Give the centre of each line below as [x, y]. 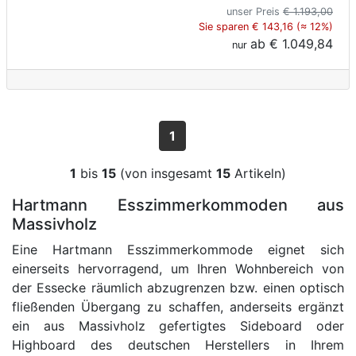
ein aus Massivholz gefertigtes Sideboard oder [178, 326]
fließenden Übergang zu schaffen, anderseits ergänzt [178, 307]
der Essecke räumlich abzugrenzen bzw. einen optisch [178, 288]
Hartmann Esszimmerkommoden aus [178, 205]
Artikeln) [258, 174]
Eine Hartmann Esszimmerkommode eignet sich [178, 250]
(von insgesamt [166, 174]
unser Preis [255, 12]
